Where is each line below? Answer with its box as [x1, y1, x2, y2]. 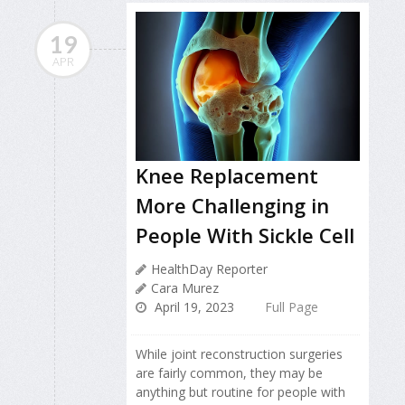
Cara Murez [151, 279, 219, 297]
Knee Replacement [136, 162, 318, 190]
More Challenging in [136, 192, 329, 220]
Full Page [265, 298, 318, 316]
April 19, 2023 [151, 298, 234, 316]
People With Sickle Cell [136, 221, 354, 250]
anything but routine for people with [136, 383, 345, 401]
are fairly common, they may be [136, 364, 323, 382]
